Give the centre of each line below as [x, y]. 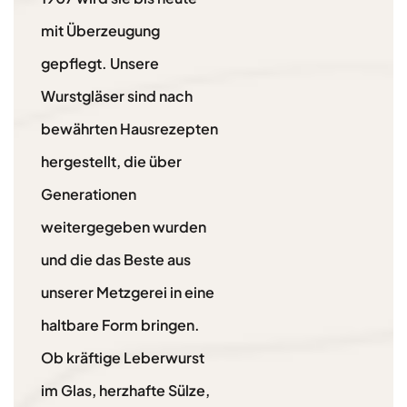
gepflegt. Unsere [100, 64]
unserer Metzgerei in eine [128, 293]
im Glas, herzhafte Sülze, [125, 391]
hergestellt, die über [111, 162]
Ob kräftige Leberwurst [123, 358]
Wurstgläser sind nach [117, 96]
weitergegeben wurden [124, 227]
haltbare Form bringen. [120, 325]
